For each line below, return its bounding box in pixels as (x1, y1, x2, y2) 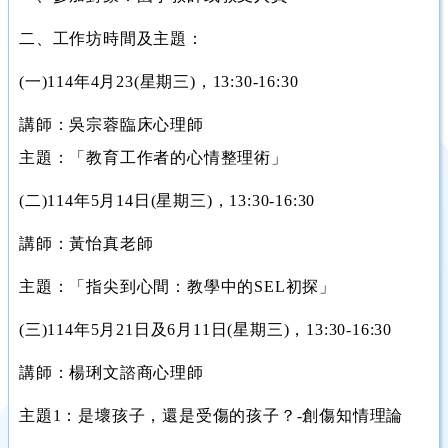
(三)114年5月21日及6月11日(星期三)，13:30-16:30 (19, 321, 392, 338)
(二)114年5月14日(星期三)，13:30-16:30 (19, 192, 316, 209)
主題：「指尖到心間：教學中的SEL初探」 (19, 278, 336, 295)
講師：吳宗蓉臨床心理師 (19, 116, 204, 133)
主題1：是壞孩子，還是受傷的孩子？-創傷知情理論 (19, 407, 404, 424)
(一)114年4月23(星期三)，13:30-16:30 (19, 73, 299, 90)
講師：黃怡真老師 (19, 235, 154, 252)
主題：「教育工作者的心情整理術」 (19, 149, 288, 166)
